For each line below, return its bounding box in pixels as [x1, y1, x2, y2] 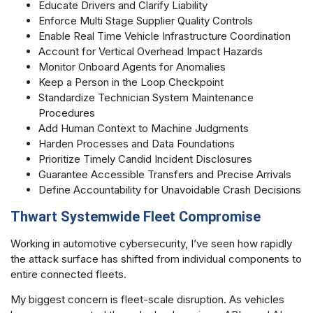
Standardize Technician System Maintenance [38, 91, 254, 105]
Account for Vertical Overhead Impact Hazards [38, 45, 263, 59]
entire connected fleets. [10, 267, 126, 281]
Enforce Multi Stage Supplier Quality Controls [38, 14, 253, 28]
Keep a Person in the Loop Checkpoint [38, 75, 224, 89]
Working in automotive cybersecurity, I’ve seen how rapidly [10, 236, 292, 250]
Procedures [38, 106, 95, 120]
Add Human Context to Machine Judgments [38, 122, 249, 136]
